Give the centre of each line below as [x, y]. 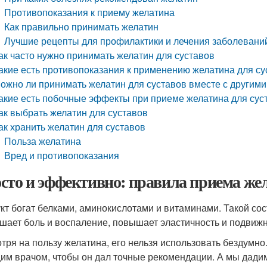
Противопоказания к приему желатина [90, 12]
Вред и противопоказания [62, 155]
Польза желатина [43, 141]
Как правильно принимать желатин [82, 27]
